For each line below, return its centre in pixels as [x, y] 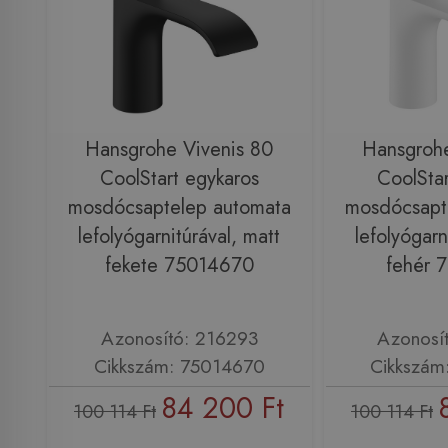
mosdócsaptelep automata [179, 207]
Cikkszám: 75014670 [179, 366]
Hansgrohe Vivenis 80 [179, 149]
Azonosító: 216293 [179, 338]
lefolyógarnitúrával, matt [179, 236]
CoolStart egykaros [179, 178]
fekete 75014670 [179, 265]
